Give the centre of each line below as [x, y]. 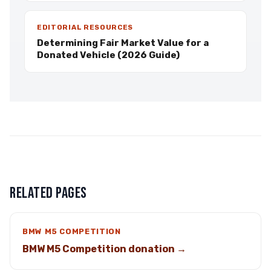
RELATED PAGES [48, 193]
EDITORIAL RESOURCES [85, 27]
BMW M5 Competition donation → [104, 249]
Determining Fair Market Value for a [123, 43]
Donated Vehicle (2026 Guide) [108, 55]
